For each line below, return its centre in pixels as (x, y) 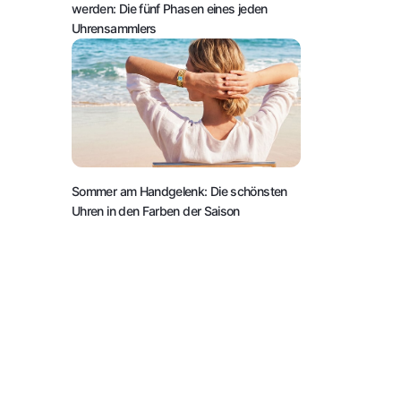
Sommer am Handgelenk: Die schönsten (179, 191)
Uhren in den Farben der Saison (156, 210)
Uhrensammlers (114, 28)
